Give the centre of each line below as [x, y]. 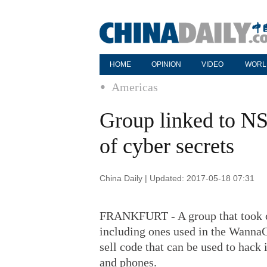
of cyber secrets [167, 146]
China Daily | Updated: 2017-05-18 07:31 [177, 178]
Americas [135, 87]
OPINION [166, 64]
